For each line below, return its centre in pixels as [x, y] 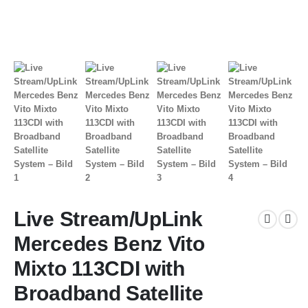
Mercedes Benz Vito [109, 243]
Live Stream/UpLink [108, 219]
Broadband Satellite [109, 293]
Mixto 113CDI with [99, 268]
